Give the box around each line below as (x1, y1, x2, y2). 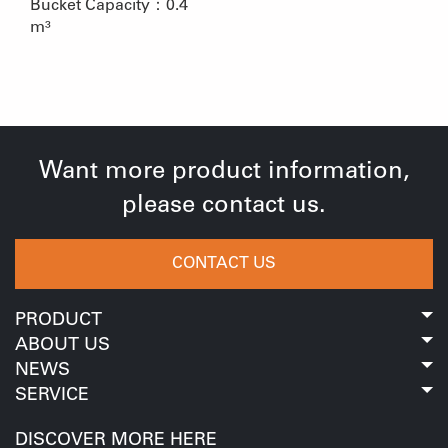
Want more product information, (38, 161, 410, 186)
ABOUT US (15, 337, 110, 356)
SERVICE (15, 387, 89, 406)
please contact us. (122, 195, 326, 220)
